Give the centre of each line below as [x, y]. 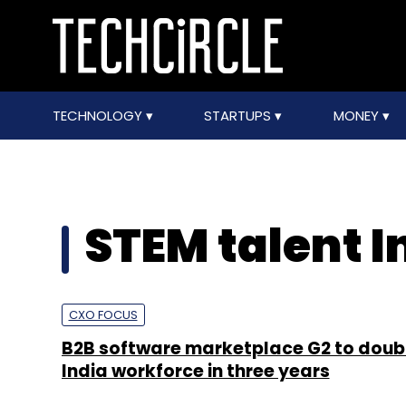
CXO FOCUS [103, 315]
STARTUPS [240, 116]
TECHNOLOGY [99, 116]
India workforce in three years [195, 371]
